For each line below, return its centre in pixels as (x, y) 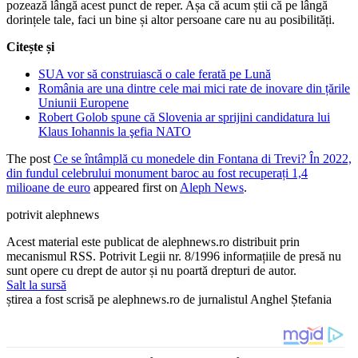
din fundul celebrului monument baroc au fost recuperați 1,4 (157, 173)
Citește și (30, 46)
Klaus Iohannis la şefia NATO (115, 131)
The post (30, 158)
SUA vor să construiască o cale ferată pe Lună (155, 74)
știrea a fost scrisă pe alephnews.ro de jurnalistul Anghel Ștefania (169, 299)
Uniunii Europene (84, 102)
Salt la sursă (36, 284)
